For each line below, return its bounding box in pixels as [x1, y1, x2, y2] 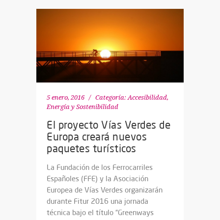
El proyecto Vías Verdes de [47, 118, 170, 132]
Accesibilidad [128, 94, 167, 102]
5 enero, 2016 [47, 94, 84, 102]
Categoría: [95, 94, 126, 102]
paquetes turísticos [47, 142, 137, 155]
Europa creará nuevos [47, 130, 147, 143]
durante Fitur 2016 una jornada [47, 196, 148, 206]
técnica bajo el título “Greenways [47, 208, 154, 218]
